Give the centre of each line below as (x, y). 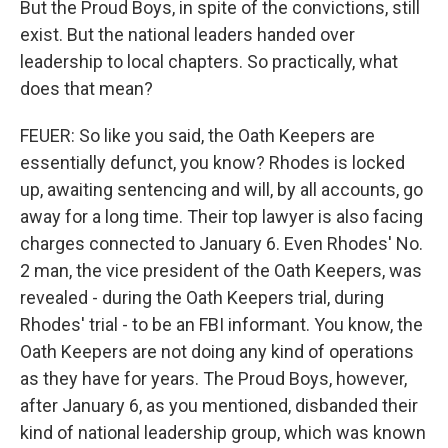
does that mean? (86, 88)
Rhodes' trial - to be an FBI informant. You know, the (221, 324)
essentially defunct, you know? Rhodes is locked (212, 162)
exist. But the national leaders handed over (187, 34)
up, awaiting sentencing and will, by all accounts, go (221, 189)
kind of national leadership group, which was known (223, 432)
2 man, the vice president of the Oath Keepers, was (221, 270)
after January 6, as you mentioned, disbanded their (219, 405)
